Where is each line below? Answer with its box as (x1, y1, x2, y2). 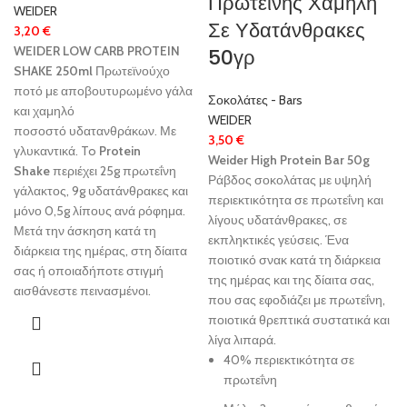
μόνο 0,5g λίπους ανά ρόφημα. (14, 202, 185, 219)
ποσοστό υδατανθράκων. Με (14, 122, 176, 139)
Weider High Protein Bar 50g (208, 151, 370, 168)
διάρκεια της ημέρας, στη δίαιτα (14, 242, 187, 259)
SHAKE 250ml (14, 62, 93, 79)
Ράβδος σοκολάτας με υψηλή (208, 171, 372, 188)
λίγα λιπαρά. (208, 331, 276, 348)
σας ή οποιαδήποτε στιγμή (14, 262, 164, 279)
